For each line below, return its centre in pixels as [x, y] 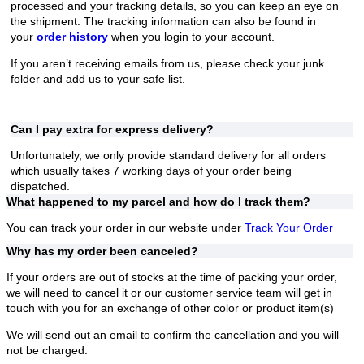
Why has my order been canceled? [102, 251]
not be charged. [47, 351]
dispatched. [40, 186]
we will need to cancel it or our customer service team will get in [169, 293]
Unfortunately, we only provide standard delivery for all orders [168, 156]
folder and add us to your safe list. [98, 79]
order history [72, 37]
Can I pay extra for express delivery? [112, 130]
